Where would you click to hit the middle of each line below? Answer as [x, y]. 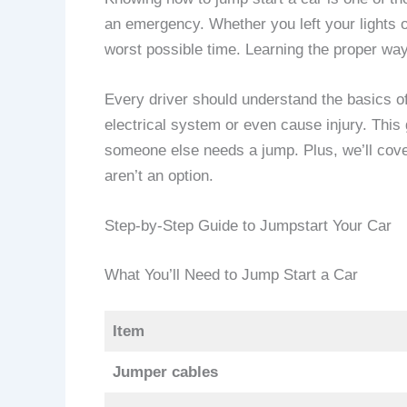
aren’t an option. [159, 175]
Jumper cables [165, 372]
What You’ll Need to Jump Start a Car [231, 274]
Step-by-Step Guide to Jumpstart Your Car [248, 226]
